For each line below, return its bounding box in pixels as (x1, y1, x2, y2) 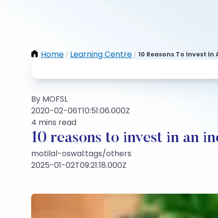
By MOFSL (31, 93, 68, 105)
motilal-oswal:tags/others (31, 148, 131, 159)
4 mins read (31, 117, 76, 128)
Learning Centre (70, 49, 132, 60)
